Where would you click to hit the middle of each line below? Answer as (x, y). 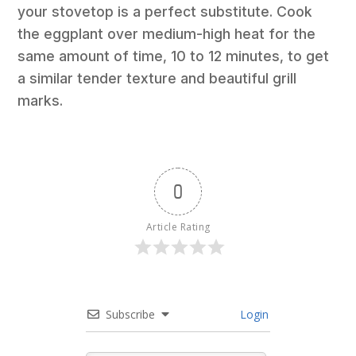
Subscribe (130, 314)
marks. (41, 100)
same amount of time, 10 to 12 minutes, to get (174, 56)
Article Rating (178, 226)
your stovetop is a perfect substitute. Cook (165, 11)
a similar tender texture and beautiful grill (157, 78)
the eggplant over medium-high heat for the (167, 33)
